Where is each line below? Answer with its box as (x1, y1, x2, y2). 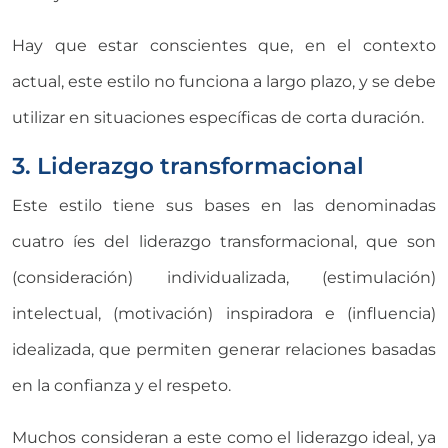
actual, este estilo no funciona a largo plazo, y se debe (12, 71, 436, 91)
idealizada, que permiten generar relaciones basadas (12, 339, 436, 359)
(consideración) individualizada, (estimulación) (12, 267, 436, 287)
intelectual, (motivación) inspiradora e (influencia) (12, 303, 436, 323)
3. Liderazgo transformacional (12, 150, 364, 180)
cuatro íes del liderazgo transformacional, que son (12, 231, 436, 251)
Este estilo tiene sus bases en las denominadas (12, 195, 436, 215)
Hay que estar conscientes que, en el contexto (12, 35, 436, 55)
